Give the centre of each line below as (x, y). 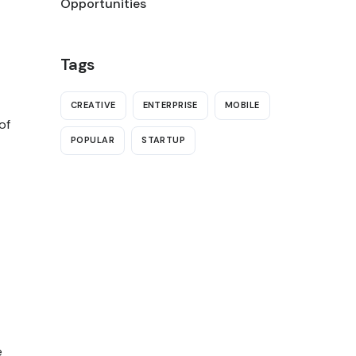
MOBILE (242, 105)
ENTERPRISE (170, 105)
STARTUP (164, 140)
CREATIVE (93, 105)
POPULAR (93, 140)
